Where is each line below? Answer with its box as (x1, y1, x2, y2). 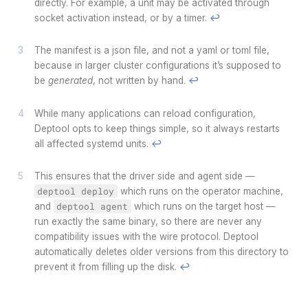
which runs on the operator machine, (117, 186, 283, 197)
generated (47, 75, 93, 86)
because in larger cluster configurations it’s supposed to (34, 60, 281, 71)
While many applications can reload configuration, (34, 107, 256, 119)
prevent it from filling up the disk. (34, 261, 179, 272)
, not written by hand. (92, 75, 188, 86)
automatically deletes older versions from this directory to (34, 246, 289, 257)
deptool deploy (37, 186, 114, 197)
